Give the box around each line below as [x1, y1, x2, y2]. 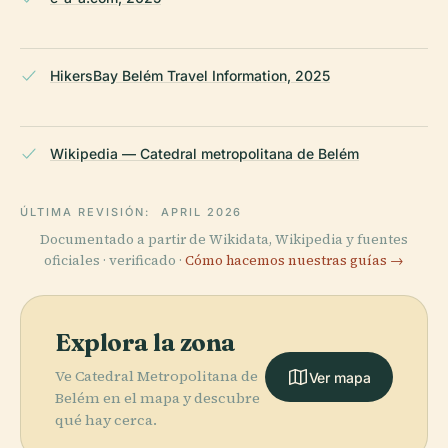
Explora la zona [55, 327, 236, 357]
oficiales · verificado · [44, 250, 185, 270]
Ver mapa [308, 368, 371, 386]
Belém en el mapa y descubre [55, 387, 260, 408]
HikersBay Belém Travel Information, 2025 [50, 66, 330, 84]
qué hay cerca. [55, 409, 157, 430]
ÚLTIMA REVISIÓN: [20, 204, 155, 219]
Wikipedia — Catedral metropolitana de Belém [50, 144, 359, 162]
